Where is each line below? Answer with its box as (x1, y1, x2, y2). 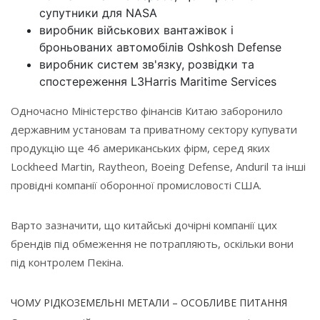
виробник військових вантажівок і (39, 23, 234, 38)
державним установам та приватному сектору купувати (11, 122, 297, 137)
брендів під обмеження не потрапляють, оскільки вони (11, 236, 294, 251)
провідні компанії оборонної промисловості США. (11, 178, 261, 193)
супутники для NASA (39, 6, 157, 21)
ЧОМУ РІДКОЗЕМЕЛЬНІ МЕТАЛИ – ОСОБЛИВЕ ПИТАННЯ (11, 296, 287, 310)
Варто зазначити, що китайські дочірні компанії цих (11, 218, 277, 233)
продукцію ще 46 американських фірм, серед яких (11, 141, 270, 156)
